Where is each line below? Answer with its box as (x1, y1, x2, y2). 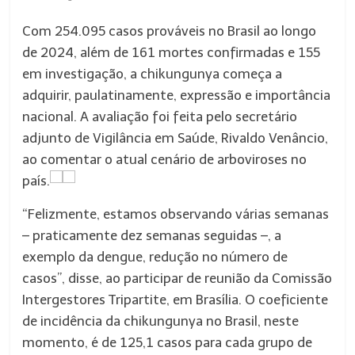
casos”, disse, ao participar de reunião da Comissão (22, 270, 333, 286)
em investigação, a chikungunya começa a (22, 66, 283, 82)
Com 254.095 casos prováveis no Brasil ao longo (22, 23, 317, 39)
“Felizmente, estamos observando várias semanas (22, 206, 330, 222)
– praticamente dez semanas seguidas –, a (22, 227, 282, 243)
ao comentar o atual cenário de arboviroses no (22, 151, 307, 167)
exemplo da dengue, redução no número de (22, 249, 288, 265)
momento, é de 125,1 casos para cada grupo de (22, 334, 313, 350)
